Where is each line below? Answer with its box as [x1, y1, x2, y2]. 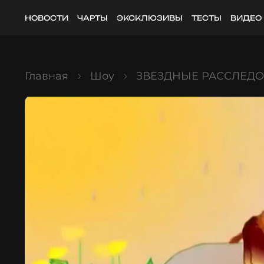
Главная [25, 70, 68, 82]
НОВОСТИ [25, 13, 68, 22]
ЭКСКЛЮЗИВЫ [117, 13, 183, 22]
